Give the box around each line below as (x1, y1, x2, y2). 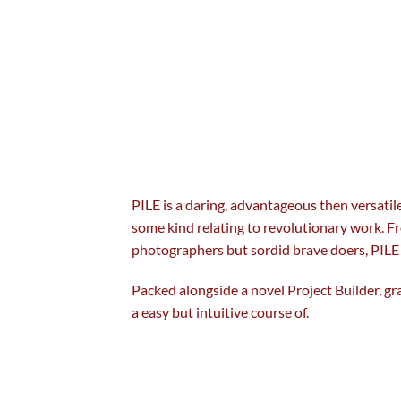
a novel (241, 281, 285, 299)
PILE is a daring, (132, 195, 230, 213)
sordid (248, 240, 293, 258)
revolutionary (263, 218, 347, 235)
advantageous (230, 195, 317, 213)
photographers (132, 240, 226, 258)
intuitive (193, 303, 251, 321)
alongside (179, 281, 238, 299)
